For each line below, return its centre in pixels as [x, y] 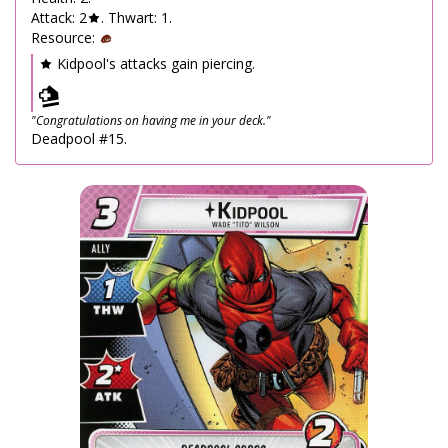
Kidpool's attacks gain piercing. [154, 63]
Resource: [65, 37]
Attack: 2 [59, 17]
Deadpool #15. [79, 138]
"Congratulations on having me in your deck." [151, 120]
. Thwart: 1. [136, 17]
